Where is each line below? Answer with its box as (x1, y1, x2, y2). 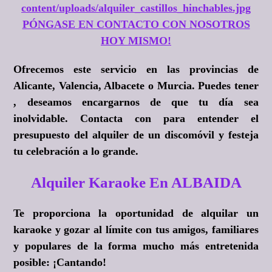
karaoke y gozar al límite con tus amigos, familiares (13, 223, 259, 236)
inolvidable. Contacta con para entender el (13, 112, 259, 125)
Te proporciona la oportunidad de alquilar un (13, 207, 259, 220)
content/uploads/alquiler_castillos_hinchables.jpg (21, 2, 251, 15)
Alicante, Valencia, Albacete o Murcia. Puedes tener (13, 80, 259, 92)
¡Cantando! (53, 256, 107, 269)
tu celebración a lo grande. (13, 145, 139, 158)
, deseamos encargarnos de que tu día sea (13, 96, 259, 109)
